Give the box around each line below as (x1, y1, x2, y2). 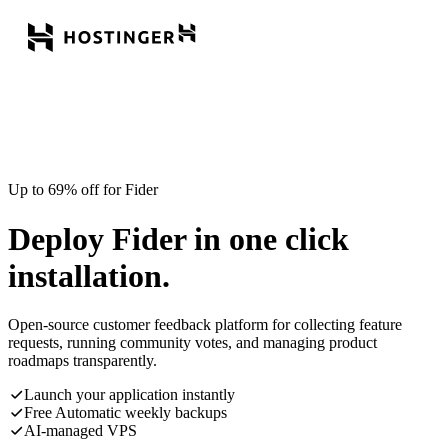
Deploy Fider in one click (8, 220, 349, 257)
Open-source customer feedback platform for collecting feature (8, 316, 402, 334)
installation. (8, 257, 170, 294)
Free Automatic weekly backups (24, 404, 227, 422)
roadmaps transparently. (8, 352, 157, 370)
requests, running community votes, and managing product (8, 334, 377, 352)
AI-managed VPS (24, 422, 137, 440)
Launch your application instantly (24, 386, 235, 404)
